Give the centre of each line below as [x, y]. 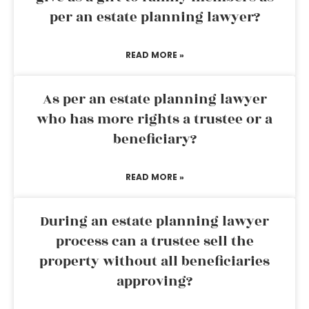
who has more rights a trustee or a [154, 119]
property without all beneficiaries [154, 261]
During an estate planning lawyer [154, 221]
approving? [154, 281]
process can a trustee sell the [154, 241]
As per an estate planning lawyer [154, 99]
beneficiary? [154, 139]
